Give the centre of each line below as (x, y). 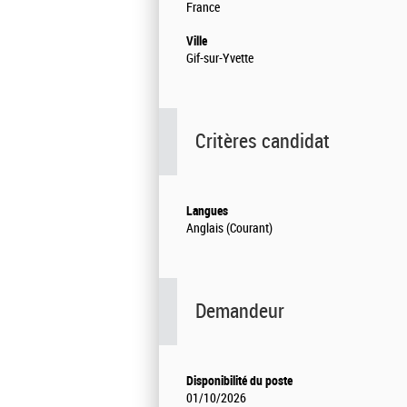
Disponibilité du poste (239, 381)
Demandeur (240, 312)
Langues (207, 211)
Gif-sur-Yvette (220, 59)
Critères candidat (263, 142)
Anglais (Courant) (229, 229)
